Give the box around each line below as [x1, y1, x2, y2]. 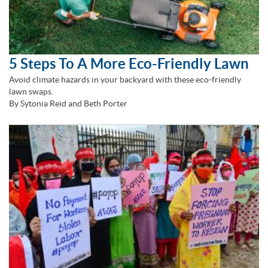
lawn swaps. [9, 86, 53, 96]
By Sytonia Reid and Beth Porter [9, 98, 127, 108]
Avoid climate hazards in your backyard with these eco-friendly [9, 74, 241, 84]
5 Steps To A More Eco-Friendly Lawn [9, 55, 249, 72]
